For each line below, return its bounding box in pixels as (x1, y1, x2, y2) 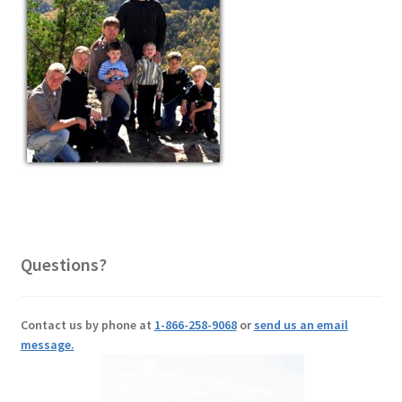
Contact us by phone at (20, 317, 154, 334)
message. (20, 336, 74, 354)
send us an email (253, 317, 348, 334)
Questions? (20, 252, 107, 275)
